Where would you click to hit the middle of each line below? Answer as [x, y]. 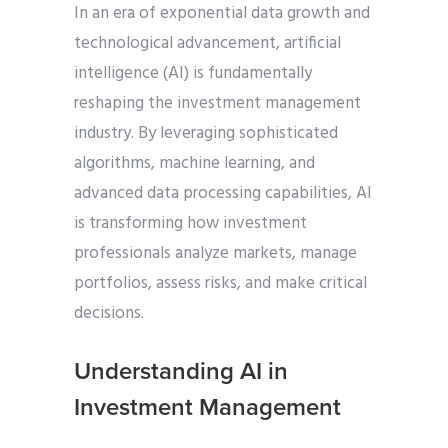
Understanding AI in [181, 372]
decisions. [109, 314]
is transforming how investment [190, 224]
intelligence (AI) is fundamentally [193, 74]
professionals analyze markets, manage [215, 254]
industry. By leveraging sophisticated [206, 134]
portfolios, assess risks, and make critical [220, 284]
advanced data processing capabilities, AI [223, 194]
